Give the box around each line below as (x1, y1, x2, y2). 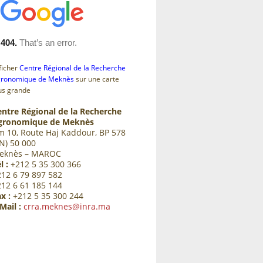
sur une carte (74, 75, 119, 83)
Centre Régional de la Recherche (19, 63, 126, 72)
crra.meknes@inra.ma (23, 201, 110, 212)
